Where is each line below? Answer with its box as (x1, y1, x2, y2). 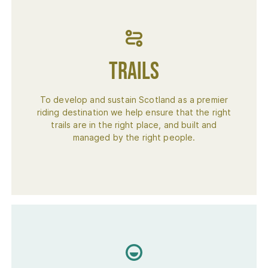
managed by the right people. (72, 132, 196, 142)
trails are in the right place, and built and (51, 120, 217, 130)
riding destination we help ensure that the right (36, 107, 232, 117)
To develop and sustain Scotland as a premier (39, 95, 229, 105)
